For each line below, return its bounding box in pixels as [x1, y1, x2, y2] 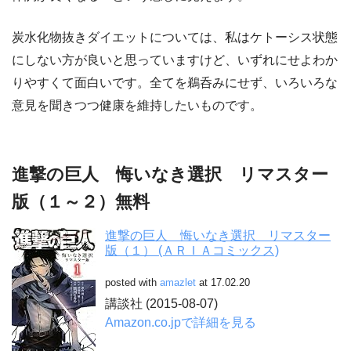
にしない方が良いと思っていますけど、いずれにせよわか [12, 53, 338, 67]
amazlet [160, 276, 196, 288]
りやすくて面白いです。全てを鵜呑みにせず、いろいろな [12, 76, 338, 90]
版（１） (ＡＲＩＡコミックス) [105, 243, 279, 257]
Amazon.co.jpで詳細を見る [105, 315, 256, 329]
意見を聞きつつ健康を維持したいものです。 [12, 99, 262, 113]
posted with [105, 276, 160, 288]
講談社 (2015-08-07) [105, 296, 218, 310]
